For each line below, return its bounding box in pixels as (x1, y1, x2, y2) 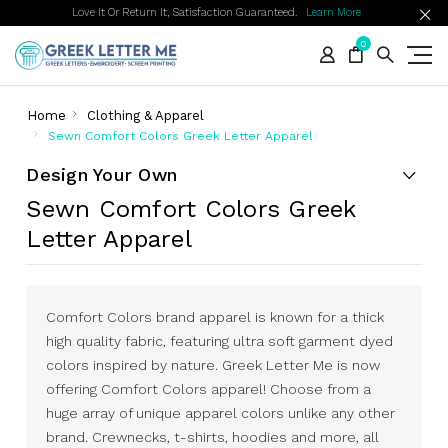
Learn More (305, 6, 361, 19)
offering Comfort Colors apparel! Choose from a (46, 381, 372, 397)
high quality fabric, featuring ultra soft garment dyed (46, 333, 394, 349)
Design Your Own (26, 164, 178, 185)
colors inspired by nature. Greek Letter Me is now (46, 357, 381, 373)
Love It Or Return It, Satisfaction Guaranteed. (71, 6, 306, 19)
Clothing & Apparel (86, 108, 204, 123)
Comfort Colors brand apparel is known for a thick (46, 309, 385, 325)
